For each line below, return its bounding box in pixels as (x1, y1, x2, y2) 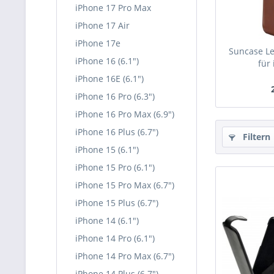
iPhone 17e (75, 37, 120, 49)
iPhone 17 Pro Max (75, 2, 151, 13)
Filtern (240, 131, 270, 143)
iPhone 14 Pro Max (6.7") (75, 250, 174, 262)
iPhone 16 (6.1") (75, 55, 139, 67)
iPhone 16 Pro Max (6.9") (75, 108, 174, 120)
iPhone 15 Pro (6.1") (75, 161, 155, 173)
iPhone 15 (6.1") (75, 144, 139, 155)
